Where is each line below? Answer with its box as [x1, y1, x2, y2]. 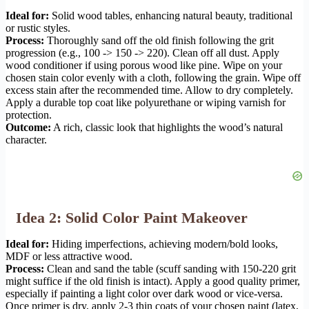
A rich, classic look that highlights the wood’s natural [51, 121, 283, 134]
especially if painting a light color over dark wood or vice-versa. [6, 288, 283, 300]
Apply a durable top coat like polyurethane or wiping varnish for [6, 97, 286, 109]
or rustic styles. [6, 22, 70, 34]
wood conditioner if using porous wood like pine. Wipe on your [6, 59, 282, 72]
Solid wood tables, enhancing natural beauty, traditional [49, 10, 292, 22]
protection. [6, 109, 52, 121]
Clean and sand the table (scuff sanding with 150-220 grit [44, 263, 296, 275]
